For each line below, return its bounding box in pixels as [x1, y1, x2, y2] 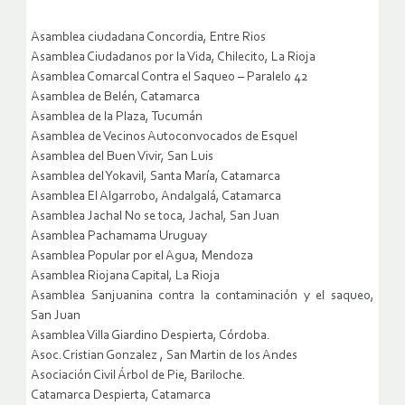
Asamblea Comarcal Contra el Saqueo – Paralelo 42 [31, 71, 308, 85]
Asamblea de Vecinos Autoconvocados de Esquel [31, 130, 297, 145]
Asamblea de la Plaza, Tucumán [31, 110, 202, 125]
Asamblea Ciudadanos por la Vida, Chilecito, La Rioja [31, 51, 316, 65]
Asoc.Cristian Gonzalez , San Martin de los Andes [31, 349, 297, 363]
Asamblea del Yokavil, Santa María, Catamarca [31, 170, 280, 184]
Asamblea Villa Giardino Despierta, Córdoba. [31, 329, 270, 344]
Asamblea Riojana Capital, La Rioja [31, 269, 220, 284]
